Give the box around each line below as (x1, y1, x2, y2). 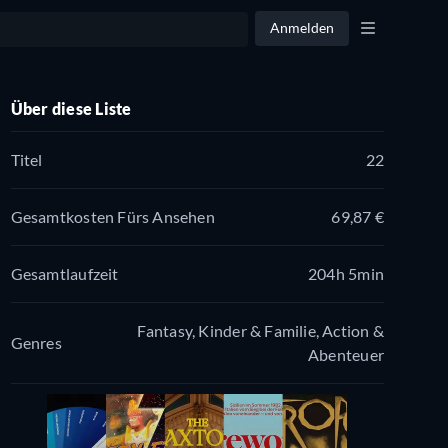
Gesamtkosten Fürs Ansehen (10, 206, 215, 226)
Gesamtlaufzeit (10, 263, 119, 283)
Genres (10, 332, 62, 352)
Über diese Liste (10, 99, 132, 119)
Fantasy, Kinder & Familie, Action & (136, 320, 384, 340)
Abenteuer (308, 344, 384, 364)
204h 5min (308, 263, 384, 283)
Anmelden (270, 19, 334, 36)
